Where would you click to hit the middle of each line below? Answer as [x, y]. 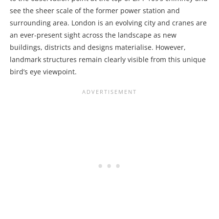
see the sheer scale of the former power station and [95, 10]
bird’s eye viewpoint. [43, 71]
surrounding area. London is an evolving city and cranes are [108, 22]
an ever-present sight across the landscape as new [93, 35]
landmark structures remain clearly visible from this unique [108, 59]
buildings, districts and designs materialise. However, [98, 47]
